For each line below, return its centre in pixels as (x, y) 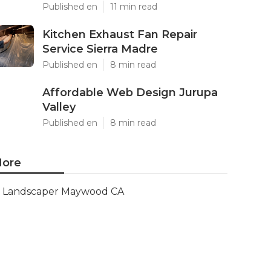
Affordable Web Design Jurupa (130, 93)
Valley (59, 107)
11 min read (134, 7)
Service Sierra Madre (100, 49)
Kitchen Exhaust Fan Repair (120, 34)
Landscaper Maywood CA (63, 191)
